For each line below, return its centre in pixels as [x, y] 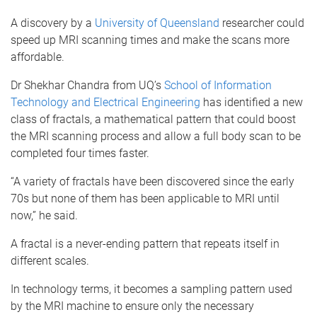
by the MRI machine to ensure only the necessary [132, 306]
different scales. [50, 261]
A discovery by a [53, 23]
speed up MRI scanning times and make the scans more [150, 40]
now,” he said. [44, 215]
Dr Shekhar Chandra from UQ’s [87, 85]
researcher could [262, 23]
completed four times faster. [80, 153]
